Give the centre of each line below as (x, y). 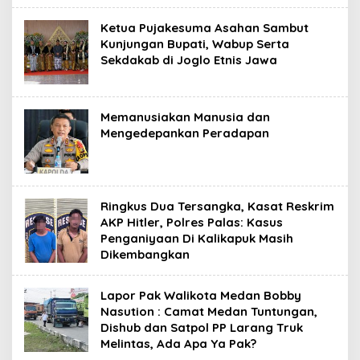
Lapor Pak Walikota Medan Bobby (201, 295)
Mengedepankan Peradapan (185, 133)
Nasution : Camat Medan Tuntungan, (209, 311)
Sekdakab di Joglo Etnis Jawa (189, 59)
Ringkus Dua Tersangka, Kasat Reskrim (217, 206)
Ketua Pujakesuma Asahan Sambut (205, 27)
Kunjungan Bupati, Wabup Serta (195, 43)
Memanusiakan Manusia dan (185, 117)
